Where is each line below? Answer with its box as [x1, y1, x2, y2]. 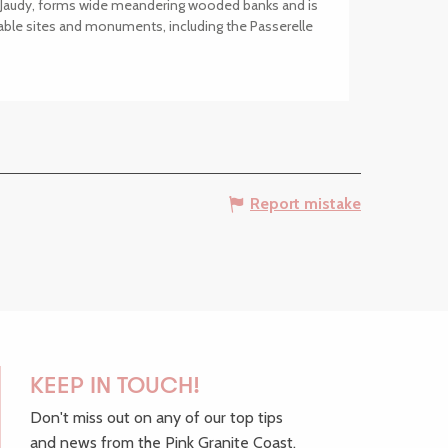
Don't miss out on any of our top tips [30, 408, 283, 427]
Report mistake [250, 194, 361, 213]
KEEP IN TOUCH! [30, 376, 200, 399]
